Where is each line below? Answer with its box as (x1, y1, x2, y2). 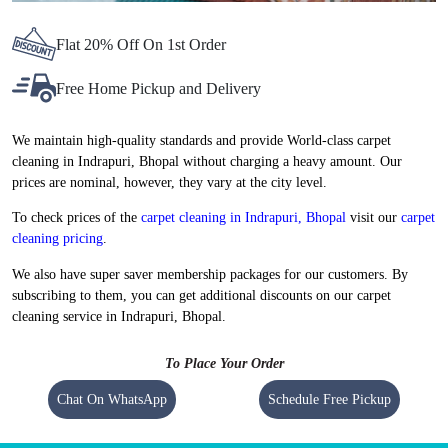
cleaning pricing (12, 231, 103, 247)
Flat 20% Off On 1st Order (56, 35, 226, 53)
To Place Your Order (164, 356, 284, 372)
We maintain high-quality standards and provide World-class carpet (12, 133, 391, 149)
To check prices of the (12, 210, 141, 226)
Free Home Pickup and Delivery (56, 79, 261, 97)
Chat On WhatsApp (57, 392, 168, 408)
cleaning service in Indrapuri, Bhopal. (12, 308, 226, 324)
